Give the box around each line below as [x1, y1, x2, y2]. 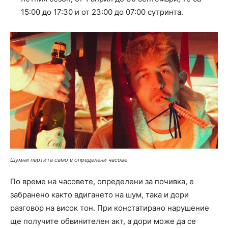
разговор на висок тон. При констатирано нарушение [10, 203, 209, 213]
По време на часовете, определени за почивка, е [10, 177, 194, 187]
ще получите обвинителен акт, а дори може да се [10, 216, 196, 226]
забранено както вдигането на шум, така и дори [10, 190, 189, 200]
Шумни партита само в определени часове [10, 156, 127, 164]
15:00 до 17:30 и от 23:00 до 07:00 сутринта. [21, 7, 183, 17]
